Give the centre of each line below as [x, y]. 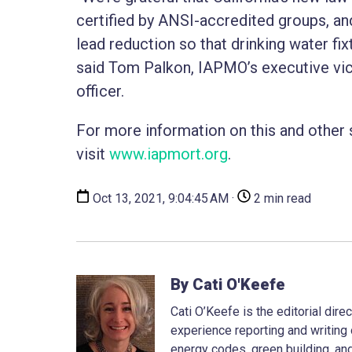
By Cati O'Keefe [228, 284]
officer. [100, 91]
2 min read [281, 198]
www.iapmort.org [169, 154]
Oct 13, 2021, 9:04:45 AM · [163, 198]
